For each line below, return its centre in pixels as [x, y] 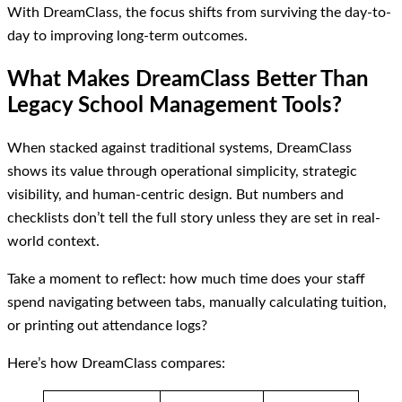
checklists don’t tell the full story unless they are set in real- [194, 218]
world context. [53, 241]
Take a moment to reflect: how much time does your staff [186, 280]
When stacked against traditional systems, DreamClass [179, 148]
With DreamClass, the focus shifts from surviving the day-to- [199, 13]
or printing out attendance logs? [107, 326]
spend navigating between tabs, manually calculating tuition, [197, 303]
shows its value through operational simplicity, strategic [182, 171]
